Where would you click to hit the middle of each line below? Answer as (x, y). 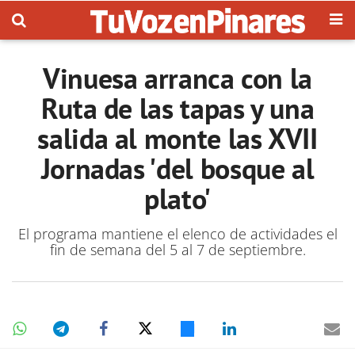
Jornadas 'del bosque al (177, 168)
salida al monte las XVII (177, 138)
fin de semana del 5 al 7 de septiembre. (177, 250)
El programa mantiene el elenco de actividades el (177, 234)
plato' (177, 198)
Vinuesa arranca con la (177, 78)
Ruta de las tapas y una (177, 108)
